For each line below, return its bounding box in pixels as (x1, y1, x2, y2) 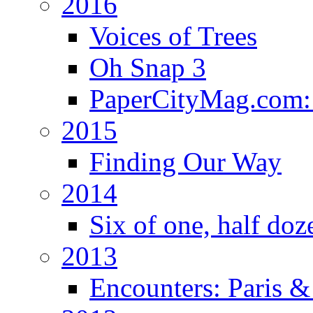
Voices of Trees (89, 20, 257, 51)
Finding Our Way (89, 146, 282, 177)
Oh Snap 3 (89, 52, 206, 82)
